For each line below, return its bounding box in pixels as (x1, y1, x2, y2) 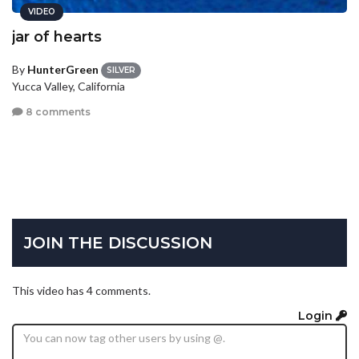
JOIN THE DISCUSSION (24, 232, 212, 252)
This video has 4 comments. (12, 283, 151, 297)
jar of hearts (12, 27, 102, 46)
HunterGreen (27, 62, 99, 76)
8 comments (23, 105, 91, 118)
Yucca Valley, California (12, 79, 125, 94)
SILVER (107, 65, 135, 76)
